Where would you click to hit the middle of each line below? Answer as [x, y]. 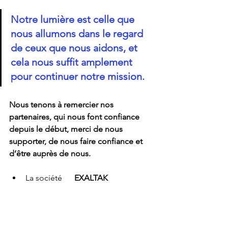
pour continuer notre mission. [78, 76]
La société [50, 178]
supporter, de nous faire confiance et [77, 141]
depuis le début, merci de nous [67, 129]
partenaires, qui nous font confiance [75, 117]
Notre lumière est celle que [74, 19]
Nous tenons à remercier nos [62, 104]
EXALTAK [91, 178]
